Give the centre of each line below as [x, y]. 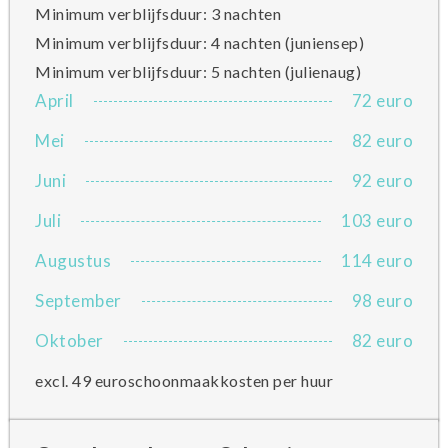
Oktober [69, 340]
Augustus [73, 260]
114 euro [377, 260]
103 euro [377, 220]
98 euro [382, 300]
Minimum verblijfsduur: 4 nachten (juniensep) [199, 42]
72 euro [382, 100]
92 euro [382, 180]
